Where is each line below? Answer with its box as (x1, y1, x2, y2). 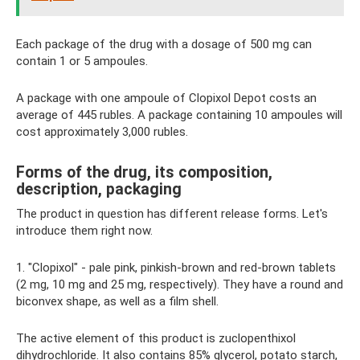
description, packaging (16, 180, 182, 199)
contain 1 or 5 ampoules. (16, 54, 148, 68)
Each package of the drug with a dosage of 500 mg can (16, 37, 312, 51)
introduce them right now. (16, 223, 153, 238)
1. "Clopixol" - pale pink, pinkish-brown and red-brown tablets (16, 260, 336, 275)
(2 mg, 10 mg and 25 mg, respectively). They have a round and (16, 277, 343, 292)
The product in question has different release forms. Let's (16, 207, 328, 221)
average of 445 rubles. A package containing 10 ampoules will (16, 108, 342, 122)
